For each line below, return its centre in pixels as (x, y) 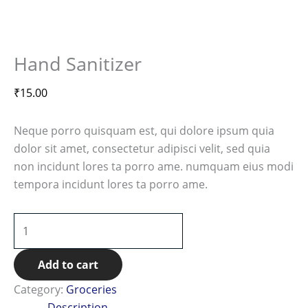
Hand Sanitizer (78, 63)
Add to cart (68, 265)
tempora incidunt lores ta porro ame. (111, 184)
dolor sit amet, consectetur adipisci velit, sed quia (142, 148)
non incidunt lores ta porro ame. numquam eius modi (154, 166)
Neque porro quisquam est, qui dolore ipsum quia (144, 130)
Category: (40, 289)
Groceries (91, 289)
